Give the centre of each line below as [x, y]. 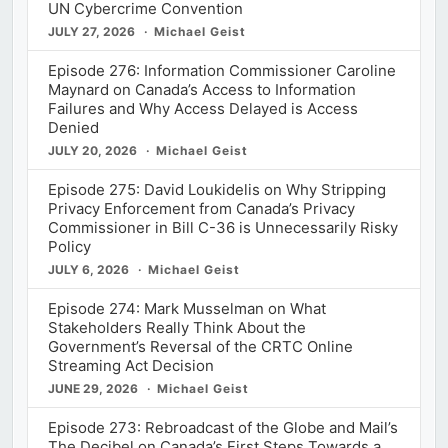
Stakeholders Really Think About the [176, 327]
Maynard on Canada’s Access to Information [201, 89]
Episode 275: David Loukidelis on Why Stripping [216, 189]
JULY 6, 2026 [88, 269]
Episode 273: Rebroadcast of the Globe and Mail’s [222, 427]
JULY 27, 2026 [91, 31]
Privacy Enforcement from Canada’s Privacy [201, 208]
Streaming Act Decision [130, 365]
